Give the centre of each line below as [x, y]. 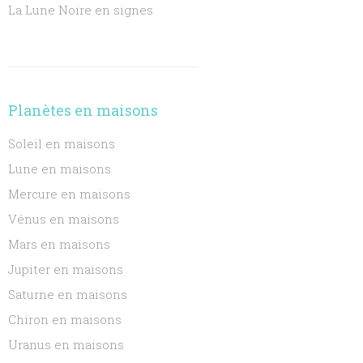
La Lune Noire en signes [81, 10]
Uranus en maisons [66, 344]
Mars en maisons [60, 244]
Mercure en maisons [70, 194]
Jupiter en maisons [66, 269]
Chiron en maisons [65, 319]
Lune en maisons [60, 169]
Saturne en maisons [68, 294]
